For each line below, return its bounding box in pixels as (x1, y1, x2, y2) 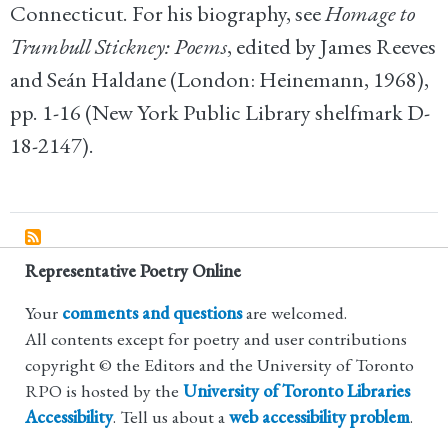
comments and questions (62, 300, 242, 324)
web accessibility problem (229, 404, 410, 428)
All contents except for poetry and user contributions (25, 326, 407, 350)
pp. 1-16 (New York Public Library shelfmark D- (10, 98, 430, 128)
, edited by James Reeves (227, 32, 436, 62)
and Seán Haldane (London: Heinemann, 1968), (10, 65, 429, 95)
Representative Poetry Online (25, 258, 241, 282)
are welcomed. (242, 300, 347, 324)
